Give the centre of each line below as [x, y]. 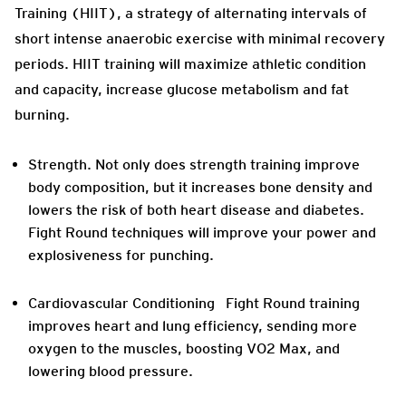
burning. [44, 115]
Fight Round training [287, 304]
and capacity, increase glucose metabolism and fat [182, 90]
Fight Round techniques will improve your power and [202, 233]
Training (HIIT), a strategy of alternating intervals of [191, 14]
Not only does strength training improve [226, 165]
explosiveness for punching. [121, 256]
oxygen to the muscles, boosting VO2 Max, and [184, 349]
